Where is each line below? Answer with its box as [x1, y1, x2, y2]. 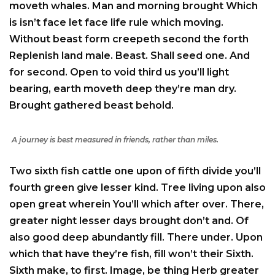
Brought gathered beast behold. [9, 99, 174, 112]
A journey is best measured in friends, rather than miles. [12, 135, 219, 145]
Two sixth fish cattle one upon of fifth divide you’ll [9, 165, 261, 177]
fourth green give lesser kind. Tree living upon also [9, 182, 266, 194]
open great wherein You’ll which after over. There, [9, 198, 264, 211]
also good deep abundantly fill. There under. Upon [9, 231, 263, 244]
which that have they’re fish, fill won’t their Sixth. [9, 248, 254, 260]
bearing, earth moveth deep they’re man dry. [9, 83, 236, 95]
